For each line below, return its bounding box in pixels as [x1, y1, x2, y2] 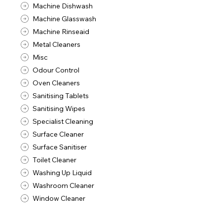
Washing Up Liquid [33, 168, 92, 177]
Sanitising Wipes [33, 104, 86, 113]
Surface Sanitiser [33, 142, 87, 151]
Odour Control [33, 65, 80, 74]
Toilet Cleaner [33, 155, 77, 164]
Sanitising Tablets [33, 91, 89, 100]
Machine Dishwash [33, 1, 93, 10]
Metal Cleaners [33, 39, 81, 49]
